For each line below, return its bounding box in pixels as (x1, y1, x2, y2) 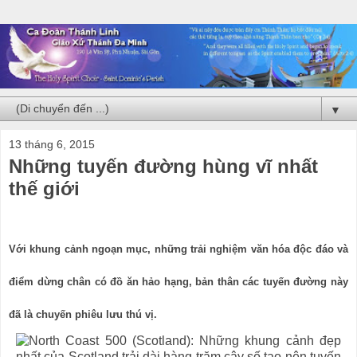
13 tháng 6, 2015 (9, 137, 95, 151)
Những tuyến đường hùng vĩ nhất (9, 155, 318, 177)
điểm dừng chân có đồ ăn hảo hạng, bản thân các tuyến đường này (9, 276, 348, 288)
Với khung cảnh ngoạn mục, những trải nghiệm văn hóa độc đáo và (9, 243, 348, 256)
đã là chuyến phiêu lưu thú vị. (9, 308, 157, 321)
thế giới (9, 177, 80, 199)
